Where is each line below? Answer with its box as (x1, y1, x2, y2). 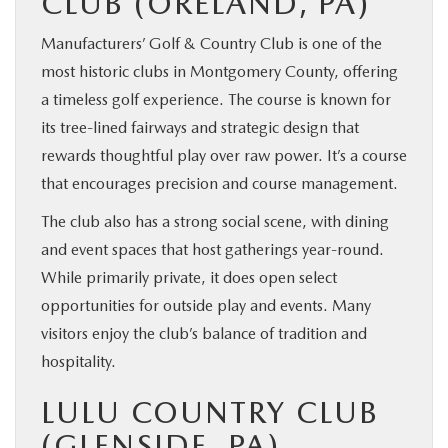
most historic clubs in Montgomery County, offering (41, 61, 398, 81)
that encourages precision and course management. (41, 173, 398, 193)
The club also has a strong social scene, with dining (41, 211, 389, 231)
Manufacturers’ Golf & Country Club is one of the (41, 33, 382, 53)
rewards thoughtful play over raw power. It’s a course (41, 145, 407, 165)
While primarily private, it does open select (41, 267, 337, 287)
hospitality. (41, 351, 116, 371)
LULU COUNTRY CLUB (41, 393, 379, 430)
